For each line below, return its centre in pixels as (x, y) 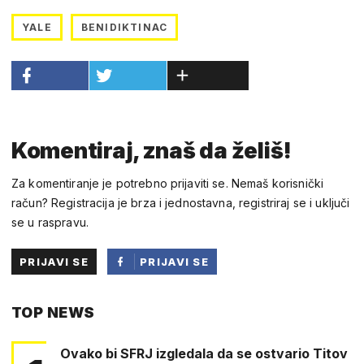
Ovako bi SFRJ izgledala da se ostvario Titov (204, 353)
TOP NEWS (53, 312)
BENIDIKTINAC (124, 27)
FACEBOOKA (178, 313)
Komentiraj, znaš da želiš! (152, 150)
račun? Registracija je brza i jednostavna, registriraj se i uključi (181, 202)
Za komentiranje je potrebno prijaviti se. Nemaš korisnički (168, 183)
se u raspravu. (50, 222)
